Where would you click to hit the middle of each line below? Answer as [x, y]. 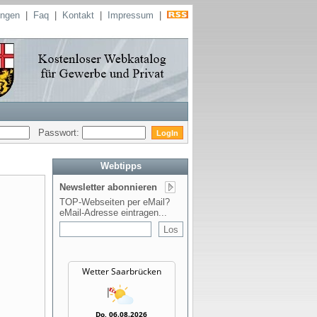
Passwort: [56, 132]
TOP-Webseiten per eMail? [115, 202]
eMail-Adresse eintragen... [113, 213]
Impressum [131, 15]
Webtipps [121, 166]
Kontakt [78, 15]
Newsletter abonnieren [108, 187]
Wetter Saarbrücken [121, 271]
